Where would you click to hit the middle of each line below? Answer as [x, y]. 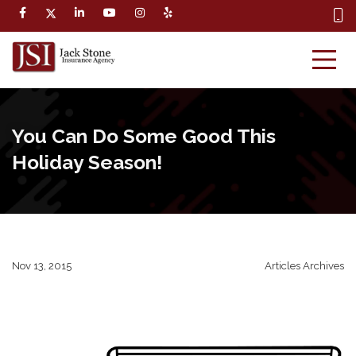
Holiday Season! [87, 163]
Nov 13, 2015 [42, 266]
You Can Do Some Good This [144, 137]
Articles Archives [304, 266]
